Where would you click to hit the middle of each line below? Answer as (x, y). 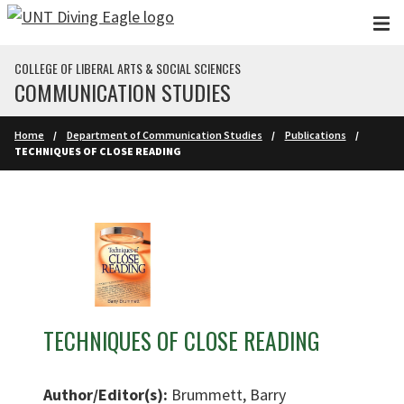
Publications (315, 135)
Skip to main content (79, 21)
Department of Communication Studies (164, 135)
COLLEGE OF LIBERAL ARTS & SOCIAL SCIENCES (128, 68)
